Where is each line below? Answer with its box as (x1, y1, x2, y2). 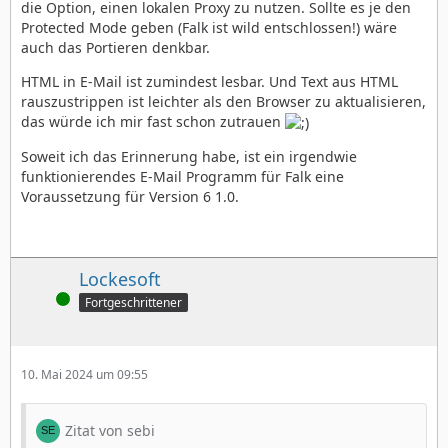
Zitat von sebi (65, 420, 155, 440)
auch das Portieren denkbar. (21, 37, 210, 57)
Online (21, 290, 57, 308)
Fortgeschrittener (85, 293, 182, 311)
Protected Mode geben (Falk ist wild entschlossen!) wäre (21, 17, 397, 37)
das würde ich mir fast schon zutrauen (21, 111, 285, 131)
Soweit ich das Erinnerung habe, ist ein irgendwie (21, 146, 357, 166)
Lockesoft (79, 266, 161, 291)
